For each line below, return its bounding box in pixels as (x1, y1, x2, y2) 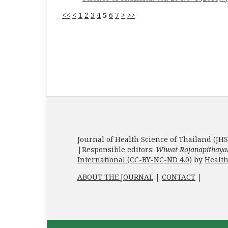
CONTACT (162, 172, 195, 182)
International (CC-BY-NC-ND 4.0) (77, 154, 192, 164)
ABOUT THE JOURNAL (77, 172, 153, 182)
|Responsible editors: (77, 144, 156, 154)
